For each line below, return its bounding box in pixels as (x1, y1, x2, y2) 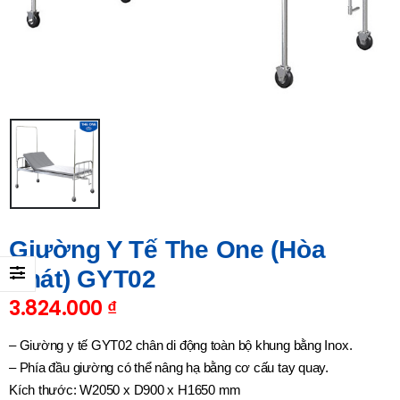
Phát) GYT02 (9, 265, 156, 294)
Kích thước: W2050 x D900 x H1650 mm (9, 383, 242, 398)
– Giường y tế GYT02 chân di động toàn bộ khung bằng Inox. (9, 338, 353, 354)
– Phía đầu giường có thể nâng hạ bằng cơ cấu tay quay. (9, 361, 329, 376)
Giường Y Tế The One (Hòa (9, 236, 326, 264)
